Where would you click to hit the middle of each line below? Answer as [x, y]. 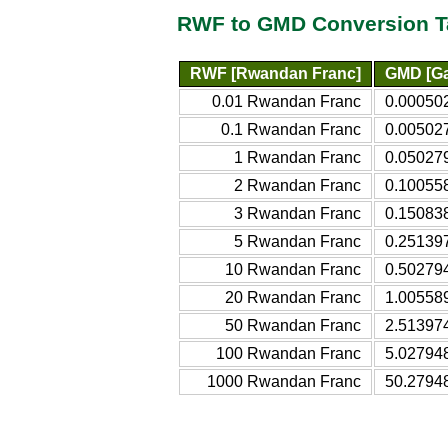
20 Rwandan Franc [293, 297]
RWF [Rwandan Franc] [275, 73]
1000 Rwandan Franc [284, 381]
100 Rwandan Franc [288, 353]
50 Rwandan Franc [293, 325]
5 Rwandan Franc [297, 241]
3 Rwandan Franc [297, 213]
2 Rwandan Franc [297, 185]
